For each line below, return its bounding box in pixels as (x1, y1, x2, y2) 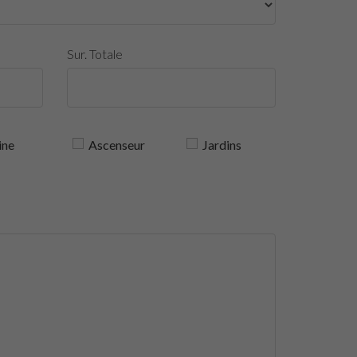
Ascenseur (88, 137, 145, 152)
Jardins (202, 137, 241, 152)
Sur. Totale (66, 46, 123, 61)
